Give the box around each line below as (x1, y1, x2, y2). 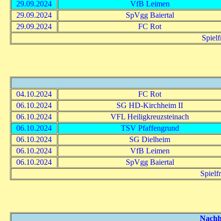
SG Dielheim (129, 135, 170, 144)
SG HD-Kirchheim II (116, 101, 183, 110)
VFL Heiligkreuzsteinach (110, 112, 189, 121)
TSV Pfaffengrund (120, 123, 179, 132)
